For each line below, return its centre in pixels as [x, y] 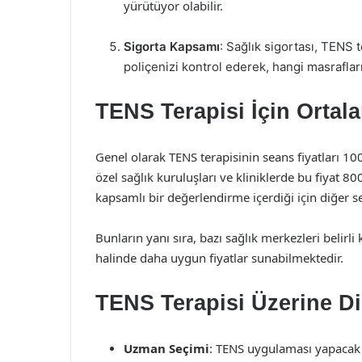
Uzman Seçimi [166, 348]
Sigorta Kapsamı [172, 46]
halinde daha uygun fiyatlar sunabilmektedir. [219, 258]
